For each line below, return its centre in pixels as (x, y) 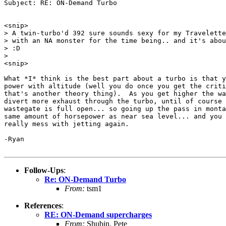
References (43, 205)
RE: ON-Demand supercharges (98, 214)
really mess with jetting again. (67, 124)
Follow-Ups (44, 170)
